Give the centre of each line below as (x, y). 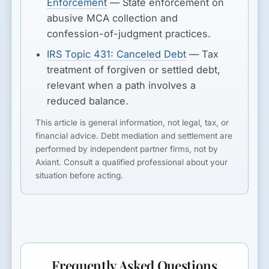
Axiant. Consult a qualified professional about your (132, 162)
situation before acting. (80, 176)
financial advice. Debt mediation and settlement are (134, 136)
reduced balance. (88, 101)
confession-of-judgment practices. (129, 34)
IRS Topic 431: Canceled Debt (117, 54)
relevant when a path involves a (122, 86)
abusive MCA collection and (113, 18)
